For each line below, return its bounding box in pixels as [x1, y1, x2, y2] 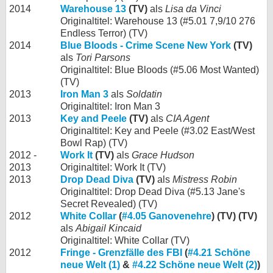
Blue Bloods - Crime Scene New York [60, 40, 231, 51]
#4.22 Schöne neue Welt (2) [132, 259, 257, 270]
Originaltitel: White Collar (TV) [60, 235, 190, 246]
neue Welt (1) [60, 259, 120, 270]
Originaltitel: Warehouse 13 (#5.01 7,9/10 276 [60, 15, 255, 26]
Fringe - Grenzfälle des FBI [60, 247, 182, 258]
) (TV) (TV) [211, 210, 257, 221]
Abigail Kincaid [76, 222, 141, 233]
